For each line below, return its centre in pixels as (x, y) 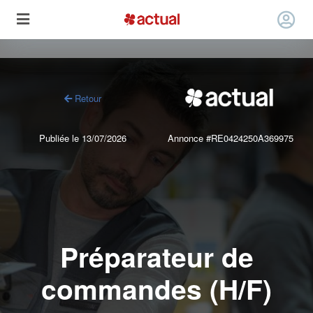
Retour (87, 98)
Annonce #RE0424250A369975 (230, 138)
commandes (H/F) (156, 288)
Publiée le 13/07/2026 (83, 138)
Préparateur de (156, 256)
